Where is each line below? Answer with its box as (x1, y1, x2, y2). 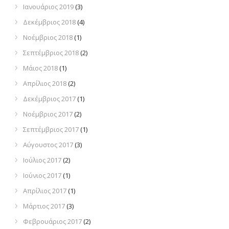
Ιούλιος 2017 (23, 155, 61, 165)
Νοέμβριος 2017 (23, 109, 73, 119)
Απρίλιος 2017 (23, 186, 66, 196)
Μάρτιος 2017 (23, 201, 65, 211)
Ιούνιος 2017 (23, 171, 61, 180)
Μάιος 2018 (23, 63, 58, 73)
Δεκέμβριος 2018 (23, 17, 76, 27)
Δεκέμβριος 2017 (23, 94, 76, 104)
